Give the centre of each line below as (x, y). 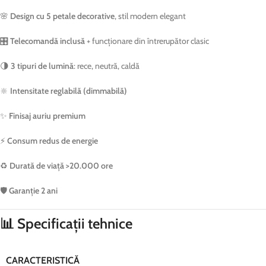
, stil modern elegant (150, 16)
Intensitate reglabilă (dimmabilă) (69, 91)
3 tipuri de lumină (42, 66)
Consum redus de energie (53, 140)
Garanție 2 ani (33, 190)
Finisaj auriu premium (47, 115)
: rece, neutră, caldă (107, 66)
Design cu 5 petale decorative (62, 16)
